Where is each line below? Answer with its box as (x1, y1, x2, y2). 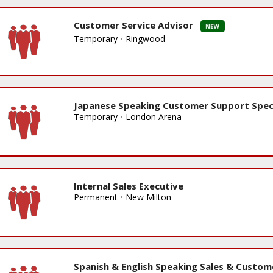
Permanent (73, 191, 118, 203)
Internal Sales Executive (73, 179, 183, 192)
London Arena (125, 110, 182, 122)
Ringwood (125, 32, 165, 44)
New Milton (125, 191, 171, 203)
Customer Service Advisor (73, 18, 200, 31)
